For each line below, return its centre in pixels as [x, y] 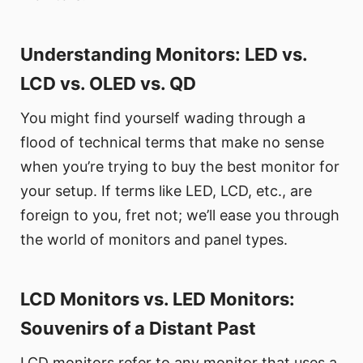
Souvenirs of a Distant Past [138, 329]
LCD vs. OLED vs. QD [108, 84]
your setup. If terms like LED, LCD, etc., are [166, 191]
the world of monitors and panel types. [154, 240]
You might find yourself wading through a [163, 118]
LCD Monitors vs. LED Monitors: [158, 299]
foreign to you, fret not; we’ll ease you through [180, 216]
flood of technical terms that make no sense [172, 143]
